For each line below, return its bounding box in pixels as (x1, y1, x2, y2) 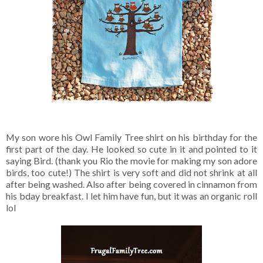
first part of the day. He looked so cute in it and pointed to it (6, 143, 257, 155)
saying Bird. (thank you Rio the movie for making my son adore (6, 155, 257, 167)
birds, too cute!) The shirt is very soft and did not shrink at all (6, 167, 257, 178)
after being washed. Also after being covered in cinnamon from (6, 178, 257, 190)
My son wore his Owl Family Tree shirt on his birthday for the (6, 131, 257, 143)
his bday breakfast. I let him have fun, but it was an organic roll (6, 190, 257, 202)
